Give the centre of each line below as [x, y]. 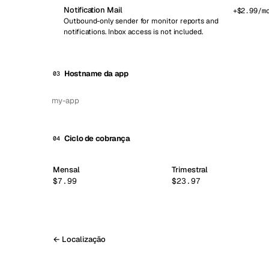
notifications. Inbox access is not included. [133, 32]
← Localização [79, 239]
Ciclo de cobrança [97, 138]
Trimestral [190, 170]
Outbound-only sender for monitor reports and [141, 21]
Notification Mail [93, 10]
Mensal [66, 170]
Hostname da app [96, 74]
